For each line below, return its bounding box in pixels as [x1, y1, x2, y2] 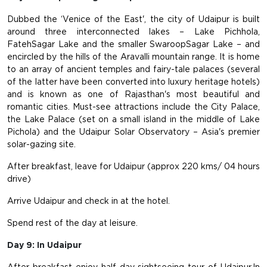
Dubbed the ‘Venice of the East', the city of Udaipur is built [7, 14, 260, 24]
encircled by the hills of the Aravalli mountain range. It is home [7, 52, 260, 62]
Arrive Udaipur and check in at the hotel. [7, 196, 170, 206]
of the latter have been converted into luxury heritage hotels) [7, 77, 260, 87]
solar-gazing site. [7, 139, 76, 150]
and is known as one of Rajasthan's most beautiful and [7, 89, 260, 100]
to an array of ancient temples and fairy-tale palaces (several [7, 64, 260, 74]
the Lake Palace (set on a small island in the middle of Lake [7, 114, 260, 125]
